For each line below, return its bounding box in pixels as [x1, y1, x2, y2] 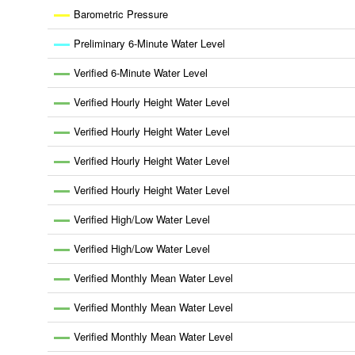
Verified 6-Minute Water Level [74, 65, 208, 80]
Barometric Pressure [74, 6, 168, 21]
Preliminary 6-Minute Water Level [74, 36, 225, 51]
